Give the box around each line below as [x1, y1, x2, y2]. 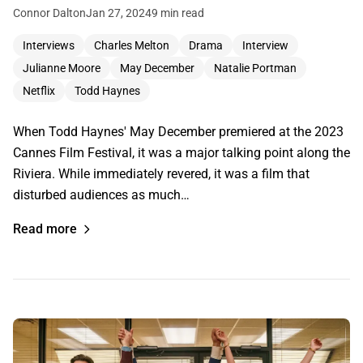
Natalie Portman [214, 62, 297, 75]
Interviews [23, 39, 75, 53]
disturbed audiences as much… [13, 187, 190, 203]
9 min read [152, 6, 204, 20]
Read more [13, 221, 77, 237]
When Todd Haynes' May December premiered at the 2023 [13, 124, 344, 140]
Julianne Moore [23, 62, 100, 75]
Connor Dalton [13, 6, 86, 20]
